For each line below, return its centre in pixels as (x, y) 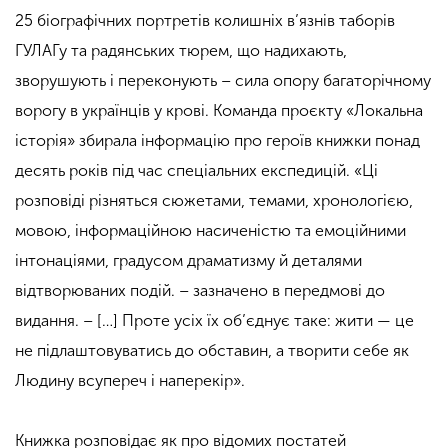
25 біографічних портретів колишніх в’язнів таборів (205, 21)
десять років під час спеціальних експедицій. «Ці (196, 171)
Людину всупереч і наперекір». (130, 381)
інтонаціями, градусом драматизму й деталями (188, 261)
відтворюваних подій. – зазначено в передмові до (200, 291)
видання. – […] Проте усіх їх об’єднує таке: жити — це (214, 321)
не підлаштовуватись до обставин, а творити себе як (212, 351)
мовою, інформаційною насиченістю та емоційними (210, 231)
